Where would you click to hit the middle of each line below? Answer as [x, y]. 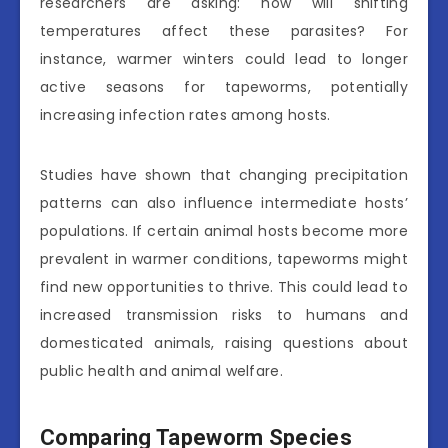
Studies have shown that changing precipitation [224, 174]
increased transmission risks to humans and [224, 314]
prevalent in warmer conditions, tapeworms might [224, 258]
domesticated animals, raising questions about [224, 342]
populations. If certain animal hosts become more [224, 230]
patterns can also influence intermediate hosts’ [224, 202]
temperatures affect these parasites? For [224, 30]
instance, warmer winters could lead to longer [224, 58]
